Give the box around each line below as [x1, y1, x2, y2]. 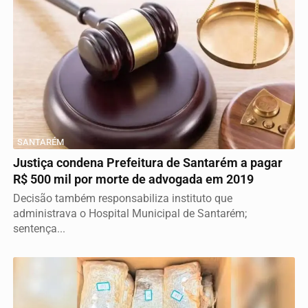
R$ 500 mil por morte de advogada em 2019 [13, 173, 254, 187]
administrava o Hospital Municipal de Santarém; [13, 207, 247, 221]
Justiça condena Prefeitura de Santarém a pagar [13, 156, 283, 170]
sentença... [13, 222, 65, 236]
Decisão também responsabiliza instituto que [13, 192, 232, 206]
